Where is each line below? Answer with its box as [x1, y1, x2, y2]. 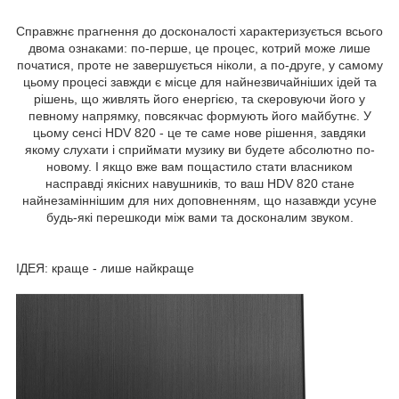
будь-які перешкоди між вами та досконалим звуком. [45, 209, 354, 224]
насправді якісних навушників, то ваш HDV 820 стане [45, 175, 354, 191]
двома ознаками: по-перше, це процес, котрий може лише [28, 40, 370, 55]
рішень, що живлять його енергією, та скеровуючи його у [34, 91, 365, 106]
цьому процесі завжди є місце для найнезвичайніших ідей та [22, 74, 377, 89]
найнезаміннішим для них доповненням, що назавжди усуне [22, 192, 377, 208]
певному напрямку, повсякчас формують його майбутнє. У [28, 108, 371, 123]
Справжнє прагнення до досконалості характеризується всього [16, 23, 383, 38]
